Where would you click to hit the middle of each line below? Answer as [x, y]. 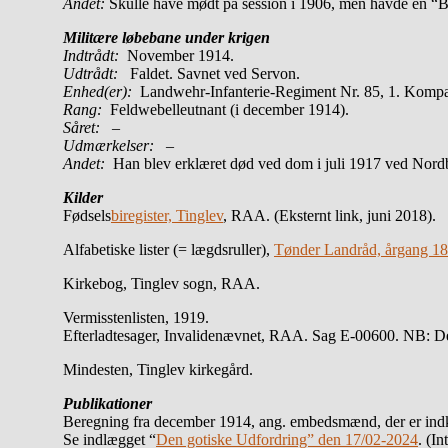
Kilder [83, 197]
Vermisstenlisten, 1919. [136, 317]
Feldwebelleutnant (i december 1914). [227, 109]
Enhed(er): [99, 91]
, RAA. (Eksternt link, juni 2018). [329, 215]
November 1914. [178, 55]
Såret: [87, 127]
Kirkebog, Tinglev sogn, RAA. [161, 283]
